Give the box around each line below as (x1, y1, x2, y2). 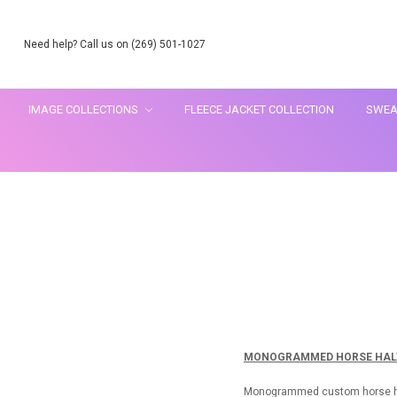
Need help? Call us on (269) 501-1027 (24, 37, 206, 51)
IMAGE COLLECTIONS (28, 102, 141, 116)
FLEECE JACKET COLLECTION (184, 102, 334, 116)
